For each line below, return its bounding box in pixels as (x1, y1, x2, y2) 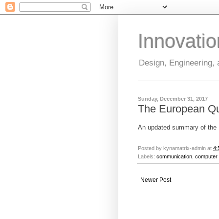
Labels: (138, 153, 156, 160)
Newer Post (140, 176, 171, 184)
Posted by (138, 145, 163, 152)
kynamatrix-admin (163, 145, 206, 152)
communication (156, 153, 192, 160)
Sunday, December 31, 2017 (138, 96, 208, 102)
